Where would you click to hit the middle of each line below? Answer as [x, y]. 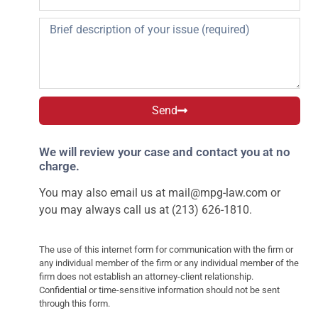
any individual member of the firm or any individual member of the [169, 263]
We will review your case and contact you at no [165, 152]
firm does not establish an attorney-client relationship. [146, 277]
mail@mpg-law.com [218, 193]
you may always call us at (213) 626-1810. [146, 210]
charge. [59, 166]
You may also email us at [104, 193]
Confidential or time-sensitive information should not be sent [159, 290]
